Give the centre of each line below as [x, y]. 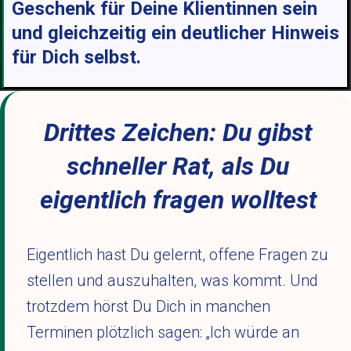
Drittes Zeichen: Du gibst [178, 132]
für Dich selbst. [76, 57]
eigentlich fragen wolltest [178, 200]
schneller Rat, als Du [178, 166]
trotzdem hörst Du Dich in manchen [148, 306]
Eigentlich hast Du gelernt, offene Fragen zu [177, 255]
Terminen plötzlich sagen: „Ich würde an [163, 332]
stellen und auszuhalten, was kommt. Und [172, 280]
